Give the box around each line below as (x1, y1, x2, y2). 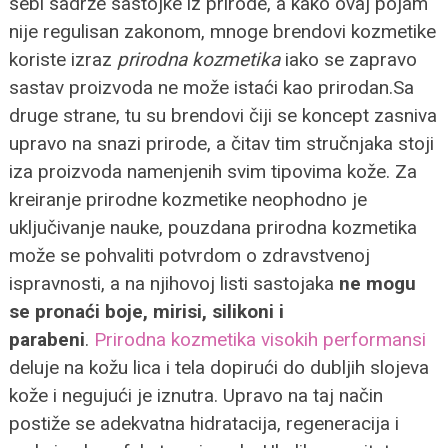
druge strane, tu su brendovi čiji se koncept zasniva (8, 103, 437, 127)
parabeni (8, 327, 85, 351)
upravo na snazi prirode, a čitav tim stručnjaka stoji (8, 131, 434, 155)
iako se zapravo (279, 47, 417, 71)
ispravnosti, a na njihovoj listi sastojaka (8, 271, 339, 295)
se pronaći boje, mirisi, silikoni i (8, 299, 284, 323)
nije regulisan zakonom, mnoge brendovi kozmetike (8, 19, 436, 43)
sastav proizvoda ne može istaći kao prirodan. (8, 75, 393, 99)
